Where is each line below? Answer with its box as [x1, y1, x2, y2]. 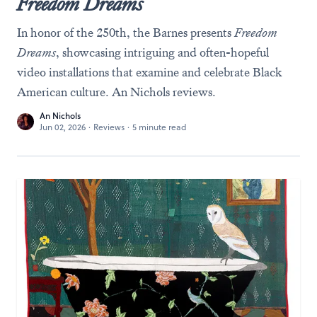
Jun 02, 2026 [40, 121, 86, 133]
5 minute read [132, 121, 187, 133]
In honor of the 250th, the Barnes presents [17, 25, 234, 40]
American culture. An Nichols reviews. [17, 84, 216, 100]
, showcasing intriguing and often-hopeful [56, 45, 269, 60]
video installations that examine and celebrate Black [17, 64, 282, 80]
